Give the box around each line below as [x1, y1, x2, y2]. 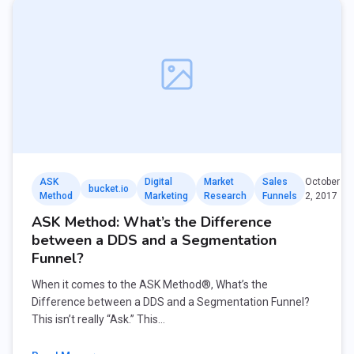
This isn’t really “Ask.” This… [32, 313, 165, 326]
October [305, 176, 340, 187]
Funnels [262, 190, 297, 201]
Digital [145, 176, 172, 187]
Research [204, 190, 247, 201]
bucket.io [88, 183, 129, 194]
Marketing [145, 190, 188, 201]
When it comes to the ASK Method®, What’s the [32, 278, 268, 291]
